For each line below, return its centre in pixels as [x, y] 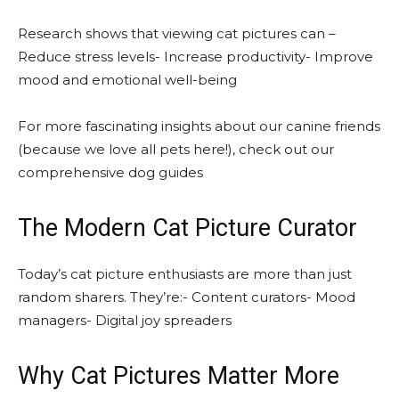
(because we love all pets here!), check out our [176, 149]
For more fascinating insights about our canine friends [199, 126]
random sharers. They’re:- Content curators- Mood [187, 297]
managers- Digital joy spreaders [125, 320]
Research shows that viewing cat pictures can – [177, 33]
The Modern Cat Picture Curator [187, 228]
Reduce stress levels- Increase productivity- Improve [195, 56]
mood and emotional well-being [127, 79]
